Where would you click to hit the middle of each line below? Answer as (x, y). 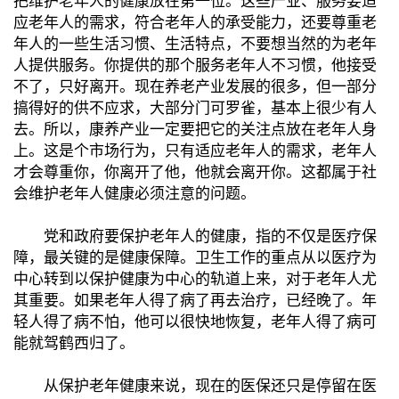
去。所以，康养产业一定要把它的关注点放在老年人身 (195, 129)
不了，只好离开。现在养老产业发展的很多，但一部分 (195, 86)
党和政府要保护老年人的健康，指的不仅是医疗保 (195, 236)
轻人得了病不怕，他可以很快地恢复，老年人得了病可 (195, 322)
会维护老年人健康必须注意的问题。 (134, 193)
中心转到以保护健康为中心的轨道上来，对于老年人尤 (195, 279)
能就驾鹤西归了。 (74, 343)
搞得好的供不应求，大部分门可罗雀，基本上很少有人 (195, 108)
